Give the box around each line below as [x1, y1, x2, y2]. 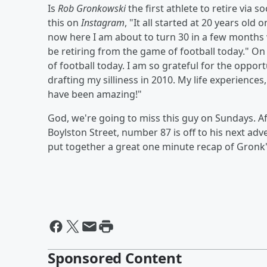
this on [48, 15, 81, 29]
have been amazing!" [48, 87, 142, 101]
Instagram [81, 15, 125, 29]
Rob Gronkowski [58, 1, 126, 15]
